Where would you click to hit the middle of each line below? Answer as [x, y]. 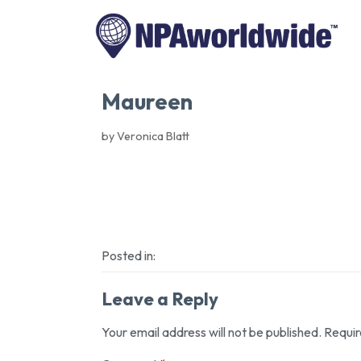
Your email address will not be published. [212, 332]
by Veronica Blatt [145, 136]
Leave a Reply [160, 299]
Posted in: [129, 255]
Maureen [147, 101]
